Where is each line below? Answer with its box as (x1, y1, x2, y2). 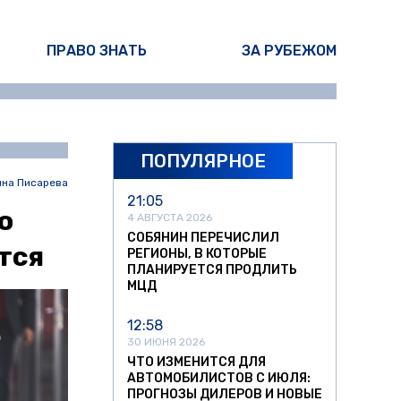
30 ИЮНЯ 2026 (127, 336, 205, 349)
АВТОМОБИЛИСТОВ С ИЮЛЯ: (127, 371, 311, 387)
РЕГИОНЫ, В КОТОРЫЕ (127, 246, 267, 262)
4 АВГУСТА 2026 (127, 211, 212, 225)
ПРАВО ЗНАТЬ (47, 42, 148, 59)
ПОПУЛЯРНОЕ (141, 149, 266, 172)
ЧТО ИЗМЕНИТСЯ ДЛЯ (127, 354, 266, 371)
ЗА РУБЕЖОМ (241, 42, 337, 59)
